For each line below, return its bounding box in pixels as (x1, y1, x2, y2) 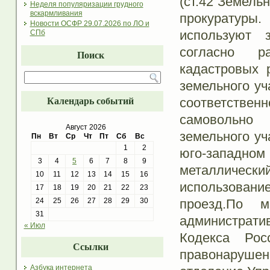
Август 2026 (65, 123, 106, 132)
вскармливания (30, 9, 83, 19)
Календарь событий (47, 96, 134, 107)
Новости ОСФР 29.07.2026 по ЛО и (30, 19, 149, 28)
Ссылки (72, 242, 108, 253)
